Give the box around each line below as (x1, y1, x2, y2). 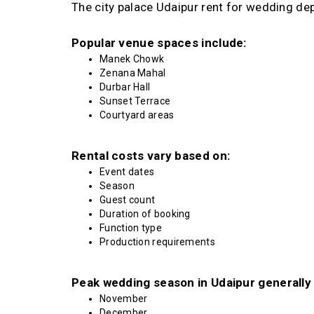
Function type (100, 222, 162, 234)
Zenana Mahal (100, 67, 166, 79)
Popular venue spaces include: (71, 36, 247, 50)
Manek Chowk (100, 53, 165, 65)
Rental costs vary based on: (71, 149, 231, 163)
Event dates (100, 166, 155, 178)
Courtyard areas (100, 109, 175, 121)
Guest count (100, 194, 156, 206)
